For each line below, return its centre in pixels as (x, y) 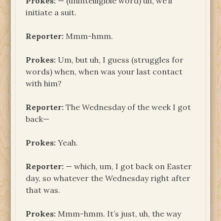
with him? (44, 83)
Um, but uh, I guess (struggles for (120, 59)
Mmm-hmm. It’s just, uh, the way (119, 213)
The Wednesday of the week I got (128, 107)
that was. (43, 190)
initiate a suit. (51, 12)
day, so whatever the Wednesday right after (108, 178)
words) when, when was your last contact (104, 71)
